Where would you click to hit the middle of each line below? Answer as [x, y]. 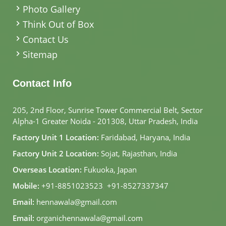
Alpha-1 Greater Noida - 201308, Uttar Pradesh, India [105, 121]
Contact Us [46, 39]
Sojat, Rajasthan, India [138, 153]
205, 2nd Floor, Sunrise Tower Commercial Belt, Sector [108, 110]
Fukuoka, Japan [109, 169]
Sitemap [40, 54]
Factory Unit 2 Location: [56, 153]
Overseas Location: [47, 169]
